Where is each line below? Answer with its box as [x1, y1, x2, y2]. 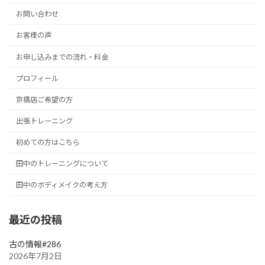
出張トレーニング [16, 116, 73, 125]
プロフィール [16, 73, 59, 83]
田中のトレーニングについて [16, 159, 109, 169]
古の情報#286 [9, 238, 61, 249]
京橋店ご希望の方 [16, 95, 73, 104]
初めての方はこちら [16, 138, 80, 147]
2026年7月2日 [9, 250, 62, 261]
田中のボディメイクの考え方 [16, 180, 108, 190]
